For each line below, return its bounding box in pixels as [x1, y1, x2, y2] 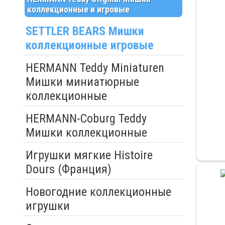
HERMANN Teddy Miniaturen [25, 61, 164, 75]
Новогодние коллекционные [25, 185, 171, 199]
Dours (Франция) [25, 162, 111, 177]
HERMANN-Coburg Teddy [25, 111, 147, 126]
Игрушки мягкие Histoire [25, 148, 153, 163]
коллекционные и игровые [27, 4, 130, 15]
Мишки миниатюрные [25, 75, 139, 89]
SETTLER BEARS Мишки [25, 24, 144, 39]
